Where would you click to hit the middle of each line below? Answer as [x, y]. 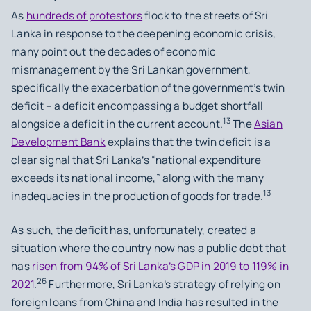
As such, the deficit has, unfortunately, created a [134, 230]
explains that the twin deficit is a [188, 142]
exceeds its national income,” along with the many [137, 178]
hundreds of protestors [84, 15]
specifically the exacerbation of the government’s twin [148, 87]
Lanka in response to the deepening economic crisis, [144, 33]
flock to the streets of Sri [205, 15]
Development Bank [58, 142]
